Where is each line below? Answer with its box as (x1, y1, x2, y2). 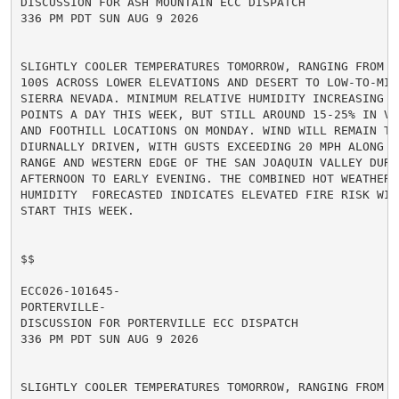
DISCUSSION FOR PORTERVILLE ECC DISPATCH (20, 315, 298, 330)
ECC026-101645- (20, 283, 120, 297)
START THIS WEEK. (20, 203, 134, 217)
